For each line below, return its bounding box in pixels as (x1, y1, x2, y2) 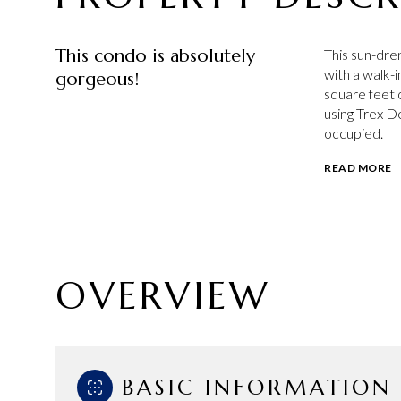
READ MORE (324, 161, 392, 175)
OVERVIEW (55, 271, 270, 320)
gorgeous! (55, 68, 139, 90)
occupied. (324, 124, 383, 141)
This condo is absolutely (55, 45, 255, 67)
